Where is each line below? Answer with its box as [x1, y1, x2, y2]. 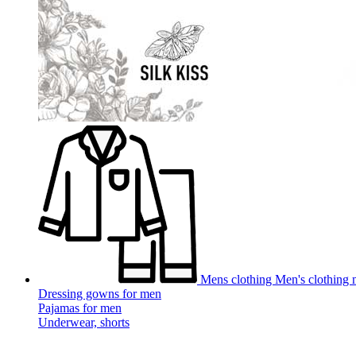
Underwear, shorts [38, 315, 130, 329]
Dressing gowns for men [38, 287, 161, 300]
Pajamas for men [38, 301, 122, 315]
